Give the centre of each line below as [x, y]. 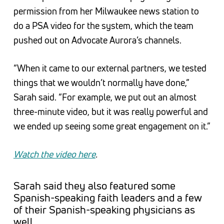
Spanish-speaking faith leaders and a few [107, 198]
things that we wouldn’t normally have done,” [101, 83]
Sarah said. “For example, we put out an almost [105, 97]
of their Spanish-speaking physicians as [104, 210]
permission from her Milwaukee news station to [106, 11]
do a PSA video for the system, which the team [103, 26]
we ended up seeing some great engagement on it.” [112, 126]
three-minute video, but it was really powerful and [110, 112]
